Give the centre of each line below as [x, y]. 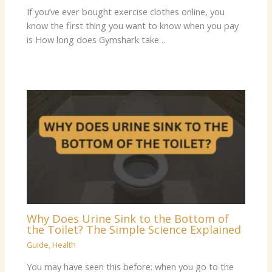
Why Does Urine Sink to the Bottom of [128, 218]
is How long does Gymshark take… [97, 39]
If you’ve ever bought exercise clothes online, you [126, 11]
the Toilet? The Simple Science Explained [134, 229]
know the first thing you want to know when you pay [133, 25]
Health [64, 245]
